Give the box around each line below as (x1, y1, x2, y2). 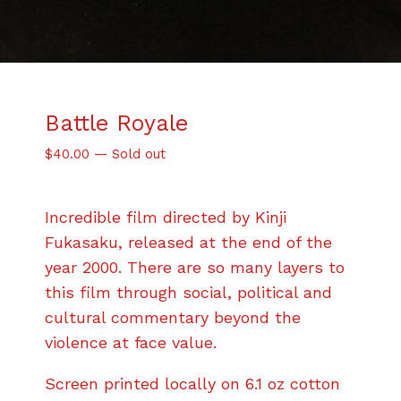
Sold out (112, 146, 166, 163)
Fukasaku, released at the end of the (45, 233, 332, 252)
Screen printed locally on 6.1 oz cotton (45, 374, 340, 394)
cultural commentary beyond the (45, 308, 301, 328)
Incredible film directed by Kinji (45, 208, 286, 227)
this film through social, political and (45, 283, 332, 303)
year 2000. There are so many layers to (45, 258, 345, 277)
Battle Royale (45, 110, 188, 137)
